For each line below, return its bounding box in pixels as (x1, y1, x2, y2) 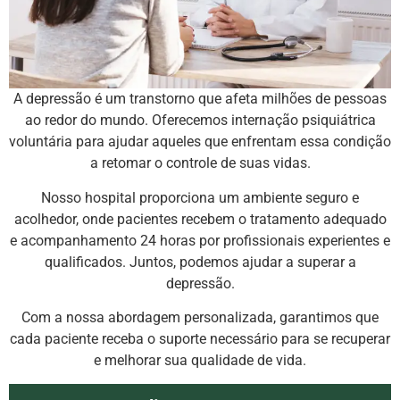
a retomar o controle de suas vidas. (89, 154, 311, 172)
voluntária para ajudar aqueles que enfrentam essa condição (9, 133, 391, 151)
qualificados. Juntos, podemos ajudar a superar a (44, 253, 356, 271)
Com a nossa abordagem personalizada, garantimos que (21, 308, 379, 326)
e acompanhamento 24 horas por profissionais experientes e (10, 231, 390, 249)
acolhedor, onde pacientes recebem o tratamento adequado (13, 210, 387, 228)
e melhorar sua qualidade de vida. (94, 351, 306, 369)
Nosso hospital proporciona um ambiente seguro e (41, 188, 359, 206)
